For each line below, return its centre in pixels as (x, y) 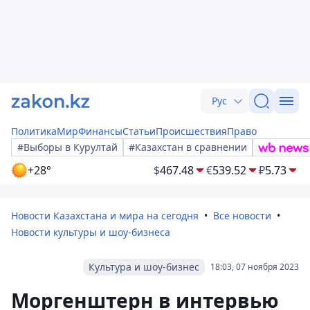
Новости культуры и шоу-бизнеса (91, 232)
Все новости (242, 216)
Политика (34, 131)
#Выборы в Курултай (67, 147)
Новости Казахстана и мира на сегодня (105, 216)
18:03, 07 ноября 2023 (255, 267)
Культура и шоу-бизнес (144, 267)
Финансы (100, 131)
